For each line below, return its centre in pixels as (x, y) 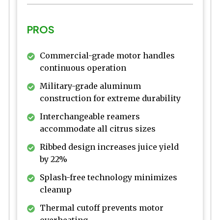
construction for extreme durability (110, 98)
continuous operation (83, 68)
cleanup (56, 190)
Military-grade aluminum (90, 86)
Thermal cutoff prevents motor (102, 208)
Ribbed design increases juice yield (109, 147)
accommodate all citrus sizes (98, 129)
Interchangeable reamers (90, 117)
